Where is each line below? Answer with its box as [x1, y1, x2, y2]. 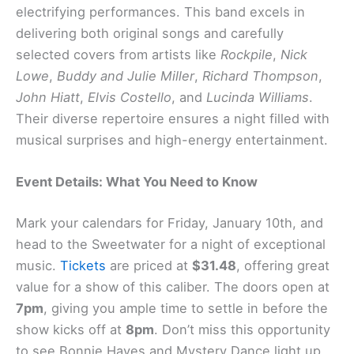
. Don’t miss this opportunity [154, 322, 330, 338]
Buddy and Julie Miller [57, 68, 194, 85]
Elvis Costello [88, 89, 171, 106]
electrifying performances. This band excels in [16, 4, 305, 21]
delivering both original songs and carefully [16, 25, 284, 42]
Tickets [60, 258, 106, 274]
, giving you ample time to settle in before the [43, 300, 328, 317]
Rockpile [220, 47, 273, 63]
